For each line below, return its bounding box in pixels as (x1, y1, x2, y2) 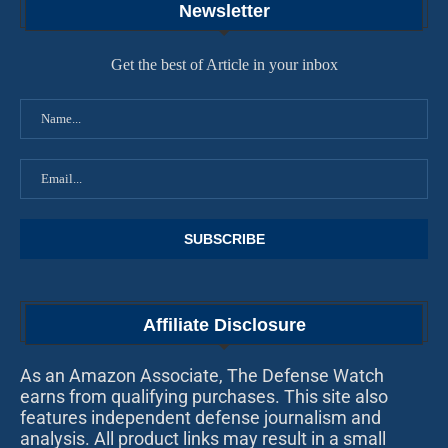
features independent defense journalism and (20, 407, 381, 429)
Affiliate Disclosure (142, 315, 306, 336)
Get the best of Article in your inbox (110, 56, 338, 74)
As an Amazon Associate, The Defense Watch (20, 365, 384, 387)
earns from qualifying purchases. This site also (20, 386, 388, 408)
